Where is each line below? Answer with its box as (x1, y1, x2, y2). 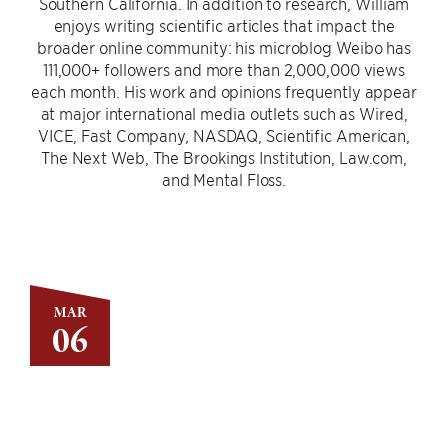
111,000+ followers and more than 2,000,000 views (42, 59, 406, 79)
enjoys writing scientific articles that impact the (53, 15, 395, 35)
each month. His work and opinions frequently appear (31, 81, 417, 101)
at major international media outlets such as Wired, (40, 103, 408, 123)
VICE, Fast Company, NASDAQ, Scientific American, (37, 125, 411, 145)
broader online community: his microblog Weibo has (36, 37, 412, 57)
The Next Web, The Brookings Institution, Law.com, (40, 147, 408, 167)
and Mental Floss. (161, 169, 287, 189)
